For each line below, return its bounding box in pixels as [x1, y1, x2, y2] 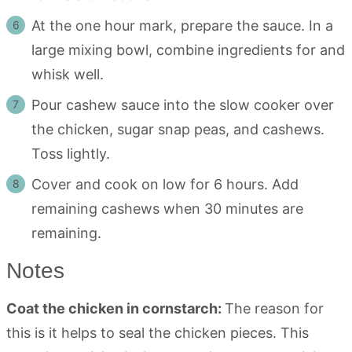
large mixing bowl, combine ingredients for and [31, 42, 345, 59]
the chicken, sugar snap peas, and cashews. [31, 121, 324, 138]
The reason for [225, 300, 324, 317]
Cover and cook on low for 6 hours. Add [31, 176, 299, 193]
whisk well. [31, 66, 112, 83]
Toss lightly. [31, 145, 114, 163]
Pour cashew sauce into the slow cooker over [31, 97, 334, 114]
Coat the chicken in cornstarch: [6, 300, 225, 317]
